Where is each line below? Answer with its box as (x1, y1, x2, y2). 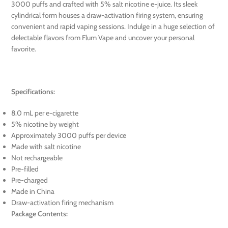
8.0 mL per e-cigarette (11, 108, 79, 118)
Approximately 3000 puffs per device (11, 131, 127, 140)
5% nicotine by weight (11, 120, 79, 129)
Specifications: (11, 87, 55, 97)
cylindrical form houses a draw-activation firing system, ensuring (11, 11, 204, 20)
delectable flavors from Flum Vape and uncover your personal (11, 33, 195, 43)
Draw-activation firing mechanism (11, 198, 114, 208)
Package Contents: (11, 209, 68, 219)
